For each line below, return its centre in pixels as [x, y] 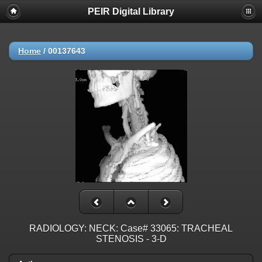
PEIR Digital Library [131, 11]
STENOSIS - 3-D [131, 239]
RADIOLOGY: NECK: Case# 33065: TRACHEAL [131, 229]
